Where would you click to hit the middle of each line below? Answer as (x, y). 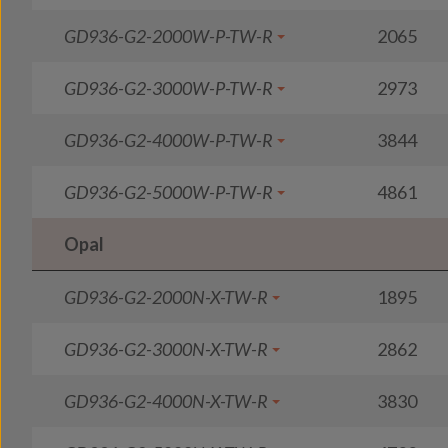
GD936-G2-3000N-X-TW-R (166, 349)
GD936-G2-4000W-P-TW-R (168, 140)
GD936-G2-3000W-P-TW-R (168, 88)
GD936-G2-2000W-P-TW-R (168, 36)
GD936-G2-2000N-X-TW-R (166, 297)
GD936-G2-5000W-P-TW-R (168, 192)
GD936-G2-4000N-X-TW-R (166, 401)
